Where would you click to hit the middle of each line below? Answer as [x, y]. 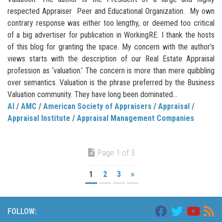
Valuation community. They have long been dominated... [92, 95]
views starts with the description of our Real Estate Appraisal [111, 59]
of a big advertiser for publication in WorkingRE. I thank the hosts [111, 35]
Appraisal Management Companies [136, 118]
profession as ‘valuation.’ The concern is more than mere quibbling [111, 71]
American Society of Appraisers [97, 107]
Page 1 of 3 [116, 153]
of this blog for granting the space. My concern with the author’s [111, 47]
